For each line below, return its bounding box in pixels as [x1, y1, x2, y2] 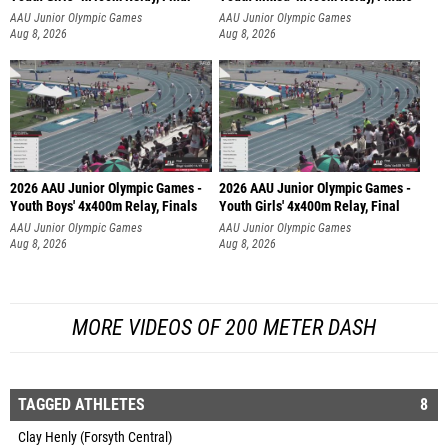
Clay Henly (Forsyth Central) [18, 428, 172, 446]
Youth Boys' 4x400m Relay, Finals [10, 198, 197, 216]
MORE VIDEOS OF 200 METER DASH [72, 314, 376, 340]
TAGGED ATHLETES [18, 394, 145, 414]
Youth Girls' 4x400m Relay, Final [218, 198, 400, 216]
